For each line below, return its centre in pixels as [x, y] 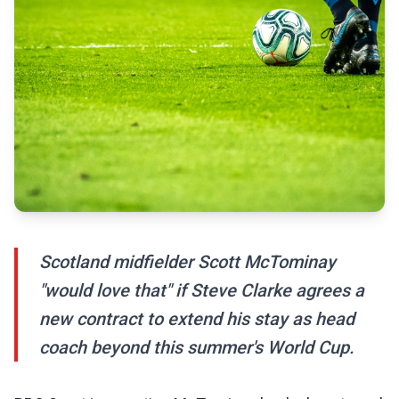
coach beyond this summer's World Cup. [197, 348]
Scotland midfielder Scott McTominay [187, 262]
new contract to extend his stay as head [197, 319]
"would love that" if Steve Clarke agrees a [202, 291]
